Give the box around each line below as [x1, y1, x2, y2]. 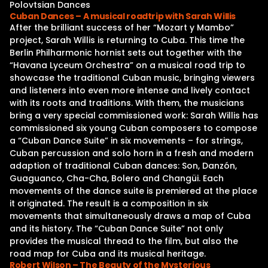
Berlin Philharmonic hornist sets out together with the [10, 47, 242, 59]
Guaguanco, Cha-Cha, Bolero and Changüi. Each [10, 172, 224, 184]
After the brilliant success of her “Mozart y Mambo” [10, 22, 234, 33]
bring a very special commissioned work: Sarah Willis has [10, 109, 258, 121]
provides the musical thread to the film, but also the [10, 235, 238, 247]
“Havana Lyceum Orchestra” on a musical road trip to [10, 59, 245, 71]
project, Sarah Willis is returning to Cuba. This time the [10, 34, 245, 46]
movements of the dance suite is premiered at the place [10, 185, 257, 197]
